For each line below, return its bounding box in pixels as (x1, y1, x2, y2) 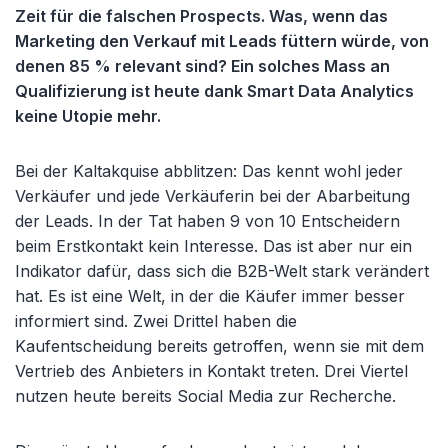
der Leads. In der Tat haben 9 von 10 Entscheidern (15, 210, 400, 231)
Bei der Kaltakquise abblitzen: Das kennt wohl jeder (15, 160, 403, 181)
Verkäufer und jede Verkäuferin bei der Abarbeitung (15, 185, 410, 206)
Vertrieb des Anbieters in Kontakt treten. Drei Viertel (15, 360, 408, 381)
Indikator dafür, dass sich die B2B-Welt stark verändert (15, 260, 429, 281)
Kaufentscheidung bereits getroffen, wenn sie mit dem (15, 335, 424, 356)
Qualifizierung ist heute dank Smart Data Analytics (15, 80, 414, 101)
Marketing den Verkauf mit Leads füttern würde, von (15, 30, 429, 51)
